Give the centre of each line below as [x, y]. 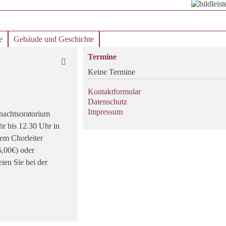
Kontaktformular [114, 92]
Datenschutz [107, 102]
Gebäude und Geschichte [54, 39]
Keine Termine [111, 72]
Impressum [105, 112]
